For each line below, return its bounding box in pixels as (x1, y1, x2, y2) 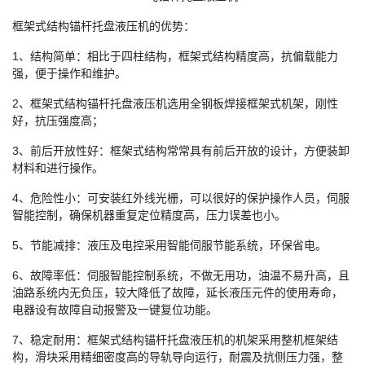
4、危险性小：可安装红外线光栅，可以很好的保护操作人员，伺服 (12, 191, 350, 204)
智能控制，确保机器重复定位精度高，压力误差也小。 (12, 208, 286, 222)
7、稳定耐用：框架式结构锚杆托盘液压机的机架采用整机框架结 (12, 332, 338, 346)
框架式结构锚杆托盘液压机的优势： (12, 19, 195, 33)
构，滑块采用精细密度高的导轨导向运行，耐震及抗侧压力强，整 (12, 350, 343, 363)
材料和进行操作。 (12, 161, 103, 174)
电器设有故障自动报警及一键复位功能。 (12, 302, 218, 316)
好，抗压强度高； (12, 113, 103, 127)
